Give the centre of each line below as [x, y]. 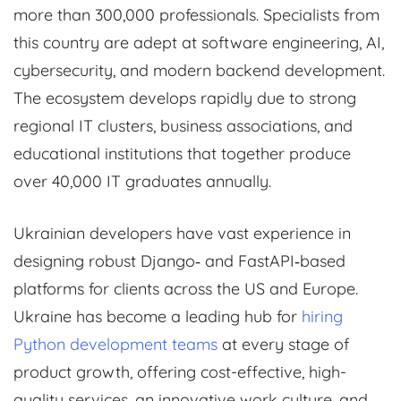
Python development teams [115, 344]
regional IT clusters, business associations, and [183, 125]
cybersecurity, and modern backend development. [199, 70]
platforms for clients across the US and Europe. [186, 288]
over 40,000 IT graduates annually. [142, 181]
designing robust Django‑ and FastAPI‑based [179, 260]
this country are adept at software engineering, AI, [199, 42]
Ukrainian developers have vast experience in [182, 233]
